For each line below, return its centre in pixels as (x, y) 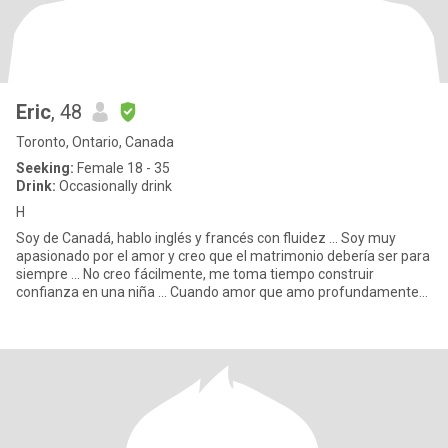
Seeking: (45, 168)
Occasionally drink (114, 186)
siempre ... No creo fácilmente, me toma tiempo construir (195, 274)
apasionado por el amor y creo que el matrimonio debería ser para (223, 256)
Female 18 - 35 (122, 168)
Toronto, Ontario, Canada (95, 142)
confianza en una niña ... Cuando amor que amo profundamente (217, 292)
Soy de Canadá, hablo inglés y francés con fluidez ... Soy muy (206, 238)
